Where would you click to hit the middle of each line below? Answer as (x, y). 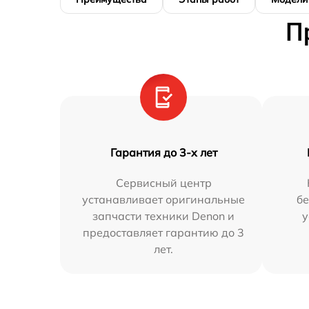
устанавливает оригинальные (164, 200)
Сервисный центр (163, 183)
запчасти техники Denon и (164, 216)
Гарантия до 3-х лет (163, 153)
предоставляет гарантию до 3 (164, 233)
